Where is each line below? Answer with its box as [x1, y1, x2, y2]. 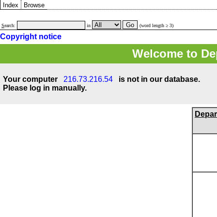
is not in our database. [115, 75, 200, 83]
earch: [4, 23, 17, 28]
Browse [23, 1, 45, 9]
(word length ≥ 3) [139, 23, 173, 28]
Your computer [3, 75, 63, 83]
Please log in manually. [3, 84, 87, 92]
